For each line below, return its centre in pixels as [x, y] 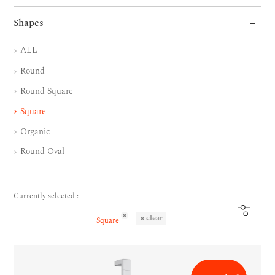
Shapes [29, 23]
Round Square [45, 91]
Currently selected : [46, 196]
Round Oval [41, 152]
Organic [34, 131]
